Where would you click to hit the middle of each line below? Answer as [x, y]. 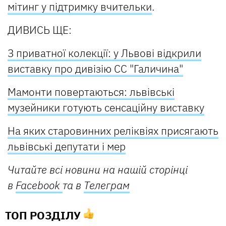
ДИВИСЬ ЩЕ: [40, 30]
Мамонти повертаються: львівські [91, 92]
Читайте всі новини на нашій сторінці [98, 170]
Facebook [39, 185]
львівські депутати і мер [67, 147]
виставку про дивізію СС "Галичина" [95, 69]
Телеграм [107, 185]
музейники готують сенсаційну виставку [106, 108]
